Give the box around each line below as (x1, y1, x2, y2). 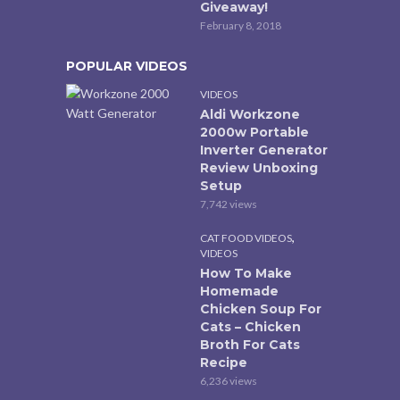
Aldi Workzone (200, 105, 300, 122)
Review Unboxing (200, 159, 318, 176)
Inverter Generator (200, 141, 328, 158)
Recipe (200, 354, 247, 371)
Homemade (200, 282, 279, 299)
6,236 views (200, 373, 257, 387)
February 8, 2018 (200, 18, 281, 32)
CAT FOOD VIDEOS (200, 230, 292, 245)
